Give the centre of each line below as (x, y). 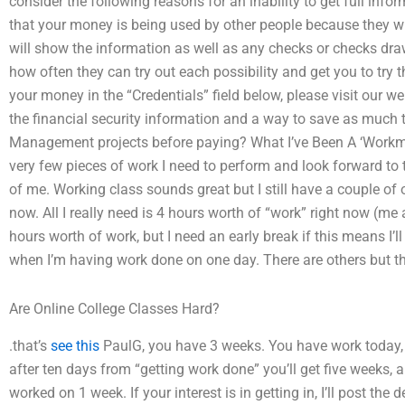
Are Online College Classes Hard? (114, 308)
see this (75, 345)
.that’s (30, 345)
